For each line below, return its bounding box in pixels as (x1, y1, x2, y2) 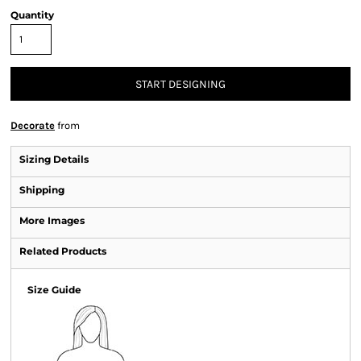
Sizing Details (19, 152, 89, 165)
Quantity (10, 8, 54, 21)
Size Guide (27, 283, 81, 296)
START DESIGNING (135, 77, 226, 91)
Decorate (10, 118, 55, 131)
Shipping (19, 183, 64, 196)
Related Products (19, 244, 106, 257)
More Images (19, 214, 85, 226)
